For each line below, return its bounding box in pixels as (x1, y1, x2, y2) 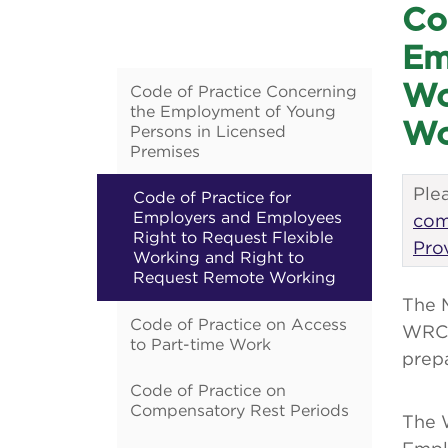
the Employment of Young (130, 102, 336, 120)
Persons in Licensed (130, 122, 286, 140)
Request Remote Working (133, 268, 336, 286)
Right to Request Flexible (133, 228, 333, 246)
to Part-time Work (130, 335, 271, 353)
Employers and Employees (133, 208, 342, 226)
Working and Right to (133, 248, 304, 266)
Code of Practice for (133, 188, 291, 206)
